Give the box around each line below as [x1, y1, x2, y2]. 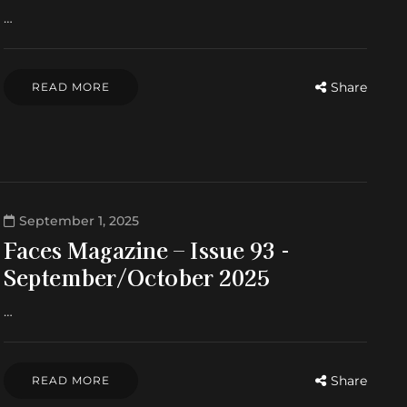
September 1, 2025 [19, 213, 139, 230]
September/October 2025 [4, 261, 270, 293]
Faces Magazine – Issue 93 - [4, 233, 290, 266]
